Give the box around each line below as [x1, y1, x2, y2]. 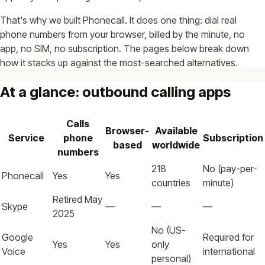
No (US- [151, 224, 186, 236]
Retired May [53, 193, 102, 205]
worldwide [152, 138, 200, 151]
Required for [203, 231, 254, 243]
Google [2, 231, 33, 243]
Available [154, 124, 198, 137]
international [203, 245, 255, 257]
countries [151, 176, 190, 189]
